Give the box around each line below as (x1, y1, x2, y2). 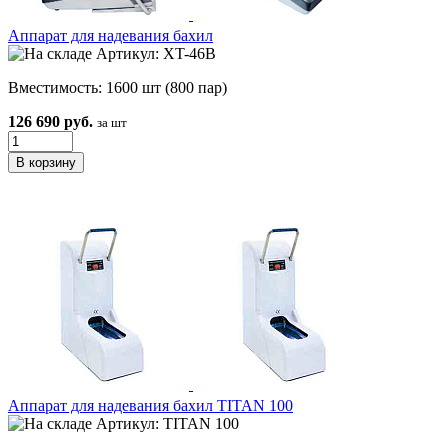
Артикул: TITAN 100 (92, 415, 239, 433)
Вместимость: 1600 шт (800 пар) (8, 79, 227, 97)
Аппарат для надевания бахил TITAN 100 (8, 397, 293, 415)
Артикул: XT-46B (92, 45, 216, 63)
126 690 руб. (8, 113, 93, 131)
